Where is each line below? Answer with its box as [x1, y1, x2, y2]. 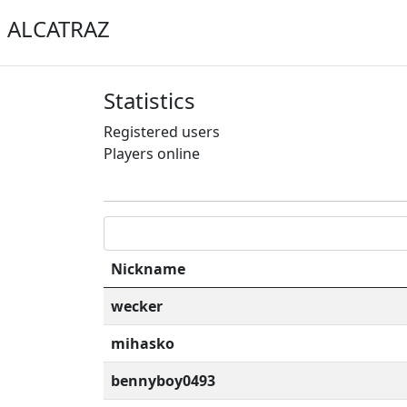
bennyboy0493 [111, 371, 215, 391]
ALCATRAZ [7, 14, 110, 44]
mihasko [111, 333, 174, 353]
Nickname [111, 259, 185, 279]
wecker [111, 296, 163, 316]
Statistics [104, 85, 195, 115]
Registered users [104, 122, 220, 142]
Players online [104, 144, 200, 164]
